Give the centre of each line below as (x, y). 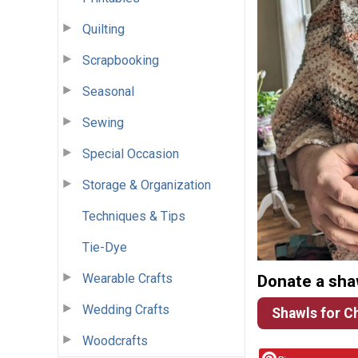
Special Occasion (131, 153)
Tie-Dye (105, 247)
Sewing (103, 122)
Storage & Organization (147, 185)
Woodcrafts (115, 340)
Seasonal (108, 91)
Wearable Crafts (127, 278)
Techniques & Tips (134, 216)
